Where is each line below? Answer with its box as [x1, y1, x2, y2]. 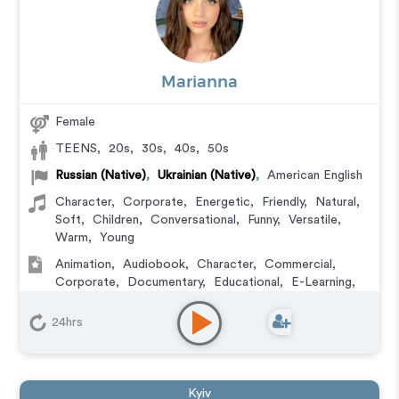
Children [93, 214, 140, 226]
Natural [315, 196, 357, 208]
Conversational [151, 214, 237, 226]
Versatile [289, 214, 338, 226]
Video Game [110, 312, 181, 324]
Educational [214, 276, 281, 289]
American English [267, 169, 363, 182]
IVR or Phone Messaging [117, 294, 256, 306]
